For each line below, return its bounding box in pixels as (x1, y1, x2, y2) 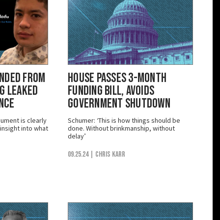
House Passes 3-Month (68, 70, 167, 86)
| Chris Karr (90, 149, 125, 159)
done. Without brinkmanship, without (68, 123, 175, 133)
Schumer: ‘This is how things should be (68, 115, 180, 125)
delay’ (68, 131, 86, 140)
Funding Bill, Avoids (68, 83, 155, 99)
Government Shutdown (68, 96, 170, 111)
